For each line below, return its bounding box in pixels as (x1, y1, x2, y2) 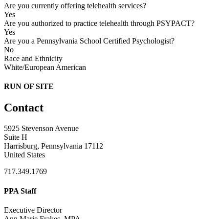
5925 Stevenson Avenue (4, 124, 79, 133)
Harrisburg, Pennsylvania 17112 (4, 142, 103, 151)
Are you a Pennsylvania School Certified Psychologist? (4, 36, 175, 45)
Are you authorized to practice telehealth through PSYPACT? (4, 19, 195, 27)
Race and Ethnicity (4, 54, 63, 63)
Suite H (4, 133, 27, 142)
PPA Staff (4, 186, 36, 195)
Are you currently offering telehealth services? (4, 1, 146, 10)
